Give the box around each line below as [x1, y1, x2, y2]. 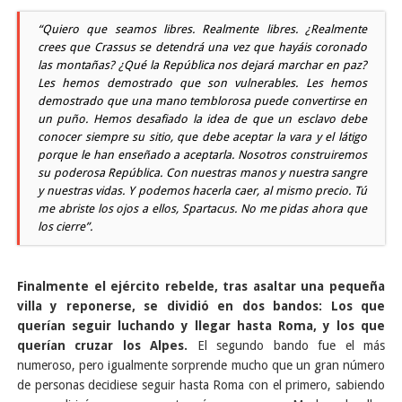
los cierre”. [38, 220, 92, 234]
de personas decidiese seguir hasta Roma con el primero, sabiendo [17, 378, 385, 393]
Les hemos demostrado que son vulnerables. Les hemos [38, 76, 367, 91]
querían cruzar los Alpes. [17, 338, 188, 354]
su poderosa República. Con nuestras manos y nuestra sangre [38, 166, 367, 180]
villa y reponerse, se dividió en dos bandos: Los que [17, 299, 385, 314]
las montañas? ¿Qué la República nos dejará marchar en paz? [38, 58, 367, 73]
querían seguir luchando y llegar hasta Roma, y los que [17, 319, 385, 334]
